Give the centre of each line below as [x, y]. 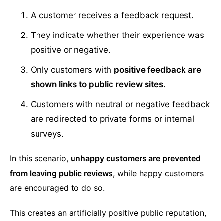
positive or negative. [71, 50]
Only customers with [73, 70]
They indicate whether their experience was [118, 35]
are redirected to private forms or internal [113, 119]
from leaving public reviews [61, 173]
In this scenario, [40, 159]
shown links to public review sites [97, 85]
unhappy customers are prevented [136, 159]
